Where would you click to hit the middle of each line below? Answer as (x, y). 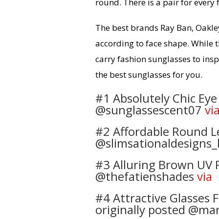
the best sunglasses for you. (149, 75)
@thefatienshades (146, 176)
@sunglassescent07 (150, 110)
